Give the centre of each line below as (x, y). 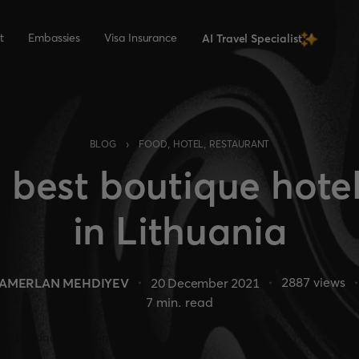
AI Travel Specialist (252, 38)
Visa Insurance (141, 38)
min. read (183, 302)
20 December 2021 (205, 282)
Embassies (54, 38)
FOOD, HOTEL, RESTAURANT (204, 144)
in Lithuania (179, 230)
